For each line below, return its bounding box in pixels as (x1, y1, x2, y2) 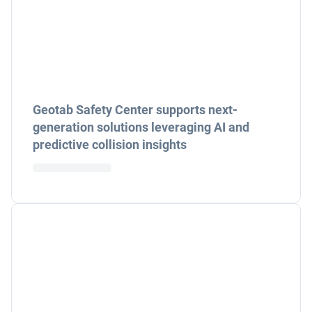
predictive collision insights (33, 137, 187, 152)
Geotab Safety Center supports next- (33, 102, 237, 117)
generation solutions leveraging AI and (33, 120, 249, 134)
